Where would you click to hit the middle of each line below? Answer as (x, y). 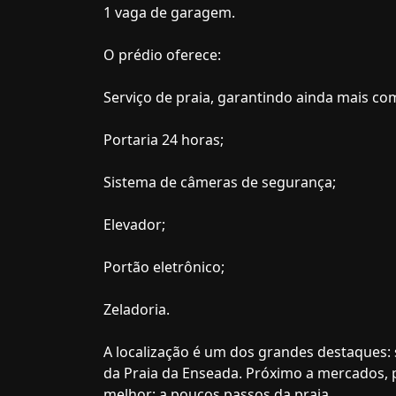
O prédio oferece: (162, 55)
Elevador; (134, 225)
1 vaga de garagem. (169, 12)
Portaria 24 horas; (164, 140)
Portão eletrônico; (164, 267)
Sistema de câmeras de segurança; (220, 182)
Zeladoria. (137, 309)
